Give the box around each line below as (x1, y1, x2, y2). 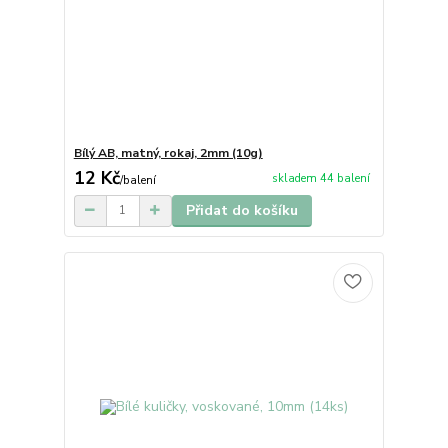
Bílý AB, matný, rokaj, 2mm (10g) (73, 144, 263, 161)
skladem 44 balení (271, 171, 370, 187)
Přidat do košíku (185, 200, 298, 220)
